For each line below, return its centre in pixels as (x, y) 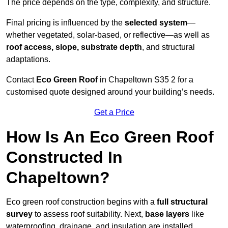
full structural (182, 202)
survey (19, 214)
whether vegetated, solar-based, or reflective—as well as (108, 35)
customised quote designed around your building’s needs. (110, 92)
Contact (20, 80)
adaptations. (28, 60)
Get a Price (114, 112)
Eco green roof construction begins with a (81, 202)
